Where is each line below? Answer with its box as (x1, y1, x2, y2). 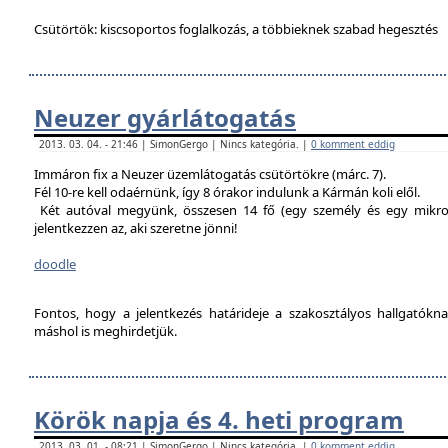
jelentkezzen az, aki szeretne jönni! (34, 219, 238, 237)
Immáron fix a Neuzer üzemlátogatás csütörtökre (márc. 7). (34, 165, 386, 183)
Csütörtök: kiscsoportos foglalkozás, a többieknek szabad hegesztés (34, 20, 438, 38)
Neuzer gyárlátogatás (34, 101, 296, 134)
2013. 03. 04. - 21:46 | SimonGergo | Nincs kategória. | (39, 137, 311, 151)
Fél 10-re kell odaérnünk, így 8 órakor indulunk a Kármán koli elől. (34, 183, 420, 201)
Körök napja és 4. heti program (34, 403, 404, 436)
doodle (34, 255, 76, 273)
